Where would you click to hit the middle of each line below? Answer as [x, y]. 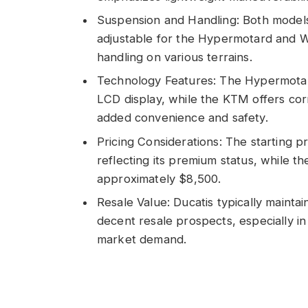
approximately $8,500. [159, 178]
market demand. [142, 239]
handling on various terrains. [175, 57]
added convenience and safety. [183, 118]
